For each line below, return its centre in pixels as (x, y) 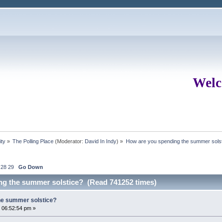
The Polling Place (33, 141)
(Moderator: (69, 141)
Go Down (30, 167)
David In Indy (101, 141)
